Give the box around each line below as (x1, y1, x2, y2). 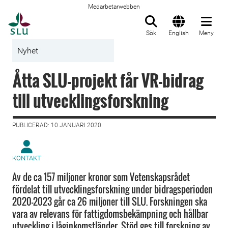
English (168, 30, 189, 37)
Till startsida (30, 13, 81, 23)
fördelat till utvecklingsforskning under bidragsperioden (12, 183, 213, 196)
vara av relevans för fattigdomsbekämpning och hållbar (12, 207, 208, 220)
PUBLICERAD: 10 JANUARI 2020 (12, 122, 101, 129)
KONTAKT (12, 154, 41, 162)
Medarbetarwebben (88, 3, 140, 10)
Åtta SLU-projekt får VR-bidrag (13, 68, 204, 92)
